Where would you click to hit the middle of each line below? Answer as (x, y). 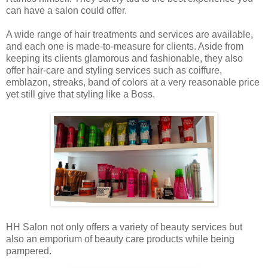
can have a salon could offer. (66, 10)
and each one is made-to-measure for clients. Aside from (125, 46)
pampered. (29, 251)
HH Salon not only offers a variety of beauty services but (124, 227)
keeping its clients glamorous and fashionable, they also (124, 58)
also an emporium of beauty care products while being (120, 239)
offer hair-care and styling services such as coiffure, (114, 70)
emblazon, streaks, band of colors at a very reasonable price (133, 82)
